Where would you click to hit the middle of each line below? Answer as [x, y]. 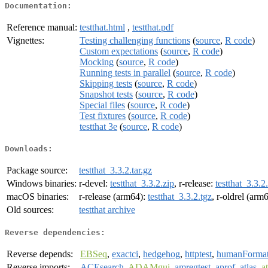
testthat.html [102, 27]
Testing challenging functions [135, 40]
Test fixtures [103, 115]
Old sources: [30, 210]
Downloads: [29, 149]
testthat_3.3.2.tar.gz [115, 170]
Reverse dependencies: [55, 232]
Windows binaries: [42, 184]
